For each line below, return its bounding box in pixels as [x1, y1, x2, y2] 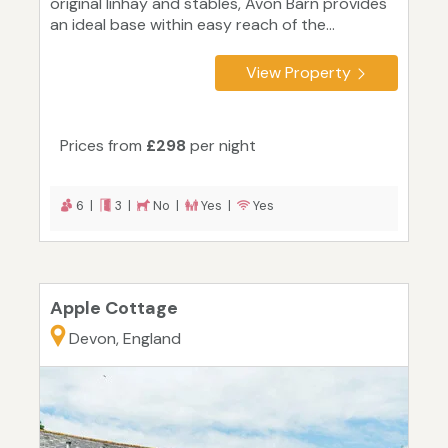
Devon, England [69, 328, 181, 350]
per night [186, 135, 256, 157]
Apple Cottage [50, 296, 178, 321]
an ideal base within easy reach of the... [50, 14, 335, 36]
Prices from [60, 135, 146, 157]
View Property [246, 62, 351, 84]
